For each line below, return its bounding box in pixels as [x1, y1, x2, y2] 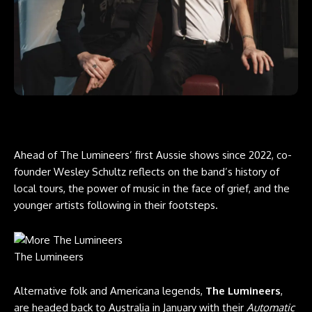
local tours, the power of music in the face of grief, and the [14, 182, 290, 195]
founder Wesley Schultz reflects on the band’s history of [14, 165, 279, 178]
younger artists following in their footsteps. [14, 198, 218, 212]
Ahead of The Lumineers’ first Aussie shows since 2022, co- [14, 148, 292, 162]
